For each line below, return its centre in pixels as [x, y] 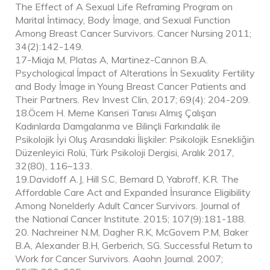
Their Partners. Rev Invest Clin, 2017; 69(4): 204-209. [133, 99]
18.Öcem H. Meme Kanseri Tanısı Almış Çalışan [116, 112]
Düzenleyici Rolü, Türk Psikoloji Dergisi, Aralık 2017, [124, 152]
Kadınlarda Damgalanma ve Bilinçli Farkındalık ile [118, 126]
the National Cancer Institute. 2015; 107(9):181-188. [130, 218]
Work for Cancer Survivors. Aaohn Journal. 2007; [119, 258]
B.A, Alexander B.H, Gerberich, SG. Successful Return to [134, 245]
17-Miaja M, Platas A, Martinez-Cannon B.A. [111, 59]
